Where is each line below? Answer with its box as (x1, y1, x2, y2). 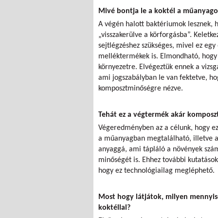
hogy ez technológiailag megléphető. (98, 167, 217, 175)
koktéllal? (98, 204, 130, 212)
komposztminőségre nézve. (98, 85, 183, 92)
